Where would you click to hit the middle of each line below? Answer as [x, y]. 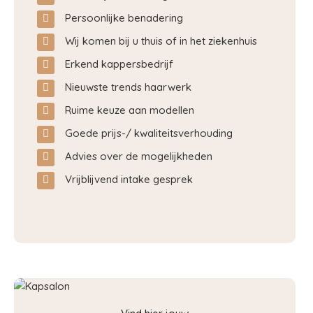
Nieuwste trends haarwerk [128, 87]
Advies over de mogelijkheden [139, 156]
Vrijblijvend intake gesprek [129, 179]
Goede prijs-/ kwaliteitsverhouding [149, 133]
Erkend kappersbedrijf [119, 64]
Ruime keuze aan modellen [130, 110]
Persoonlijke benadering [124, 18]
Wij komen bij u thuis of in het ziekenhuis [161, 41]
